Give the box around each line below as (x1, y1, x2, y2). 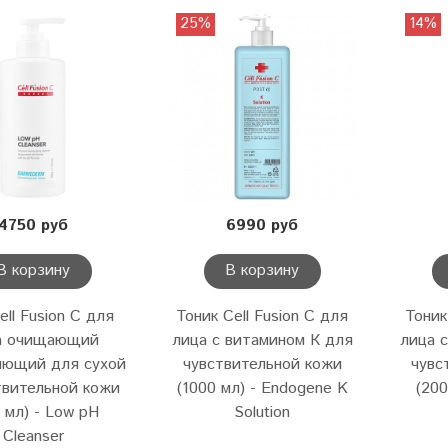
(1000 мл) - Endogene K (176, 377, 348, 401)
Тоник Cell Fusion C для (176, 305, 349, 329)
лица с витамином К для (171, 329, 353, 353)
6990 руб (226, 213, 299, 237)
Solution (234, 401, 291, 425)
